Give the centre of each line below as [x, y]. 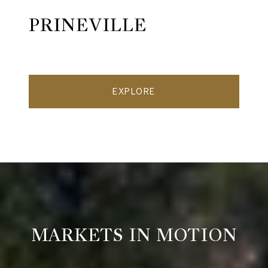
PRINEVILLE [88, 25]
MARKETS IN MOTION [134, 235]
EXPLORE [134, 92]
